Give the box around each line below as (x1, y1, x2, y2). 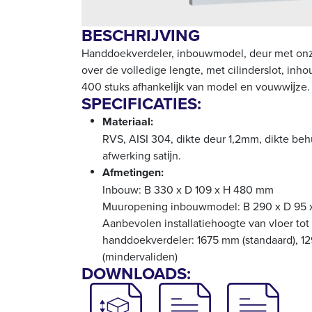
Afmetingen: (102, 164, 166, 180)
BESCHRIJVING (81, 22, 200, 47)
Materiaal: (102, 113, 156, 130)
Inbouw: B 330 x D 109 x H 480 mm (102, 181, 274, 197)
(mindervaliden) (102, 248, 178, 264)
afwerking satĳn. (102, 147, 181, 163)
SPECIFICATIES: (81, 91, 201, 116)
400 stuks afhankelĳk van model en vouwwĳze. (81, 78, 310, 94)
